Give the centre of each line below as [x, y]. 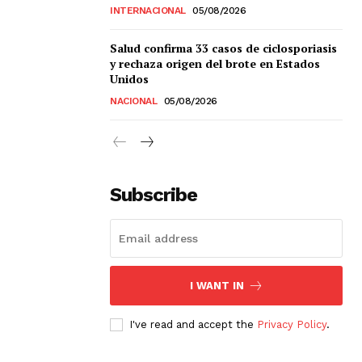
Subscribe [154, 194]
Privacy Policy [292, 324]
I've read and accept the [193, 324]
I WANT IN [217, 285]
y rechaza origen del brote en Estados [215, 63]
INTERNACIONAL [148, 10]
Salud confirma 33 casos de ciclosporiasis [223, 48]
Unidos [129, 78]
